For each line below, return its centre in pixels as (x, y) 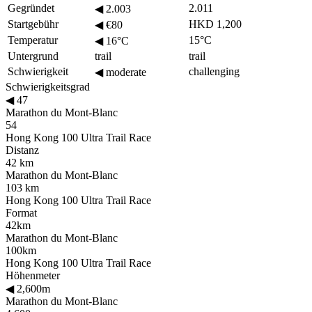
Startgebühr (33, 24)
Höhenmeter (33, 275)
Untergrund (33, 56)
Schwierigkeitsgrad (48, 86)
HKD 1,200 (215, 24)
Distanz (22, 150)
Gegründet (31, 8)
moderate (125, 72)
